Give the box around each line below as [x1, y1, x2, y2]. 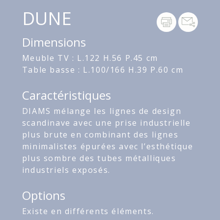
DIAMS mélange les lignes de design [22, 106, 182, 117]
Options [22, 187, 65, 204]
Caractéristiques [22, 87, 111, 104]
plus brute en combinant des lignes [22, 129, 179, 140]
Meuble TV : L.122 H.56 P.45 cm [22, 53, 158, 64]
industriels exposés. [22, 165, 110, 176]
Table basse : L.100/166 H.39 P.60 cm [22, 64, 184, 76]
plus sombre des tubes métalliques [22, 153, 176, 164]
